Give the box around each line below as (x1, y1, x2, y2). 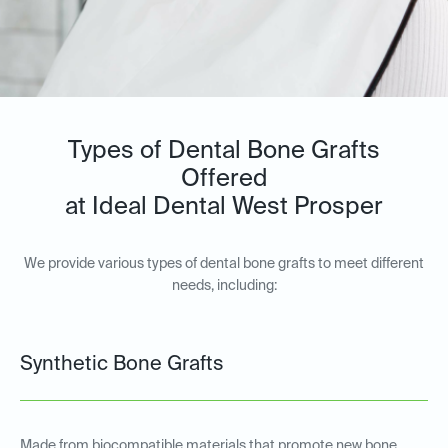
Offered (180, 167, 268, 192)
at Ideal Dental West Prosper (65, 195, 383, 220)
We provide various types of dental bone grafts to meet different (24, 257, 424, 272)
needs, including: (171, 279, 277, 294)
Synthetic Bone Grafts (20, 355, 224, 376)
